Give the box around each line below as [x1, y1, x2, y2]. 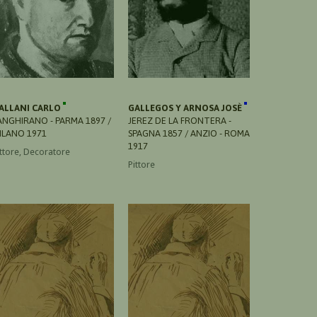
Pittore [128, 158, 155, 170]
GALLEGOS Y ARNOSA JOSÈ [128, 102, 244, 113]
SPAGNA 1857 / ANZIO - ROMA [128, 127, 250, 139]
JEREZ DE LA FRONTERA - [128, 115, 231, 126]
